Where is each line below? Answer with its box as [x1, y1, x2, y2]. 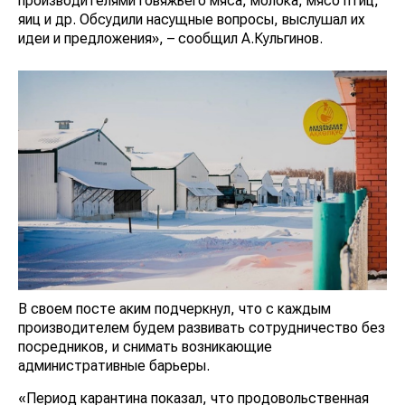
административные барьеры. [18, 356, 210, 374]
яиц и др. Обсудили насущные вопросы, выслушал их [18, 11, 365, 29]
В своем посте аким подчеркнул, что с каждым [18, 299, 331, 317]
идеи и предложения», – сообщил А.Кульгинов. [18, 30, 323, 48]
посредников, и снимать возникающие [18, 337, 272, 355]
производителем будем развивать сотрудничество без [18, 318, 385, 336]
